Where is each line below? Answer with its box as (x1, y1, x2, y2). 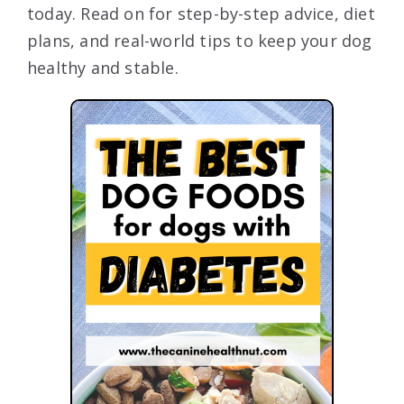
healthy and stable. (27, 57, 179, 79)
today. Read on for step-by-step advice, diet (27, 3, 375, 25)
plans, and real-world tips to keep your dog (27, 30, 372, 52)
